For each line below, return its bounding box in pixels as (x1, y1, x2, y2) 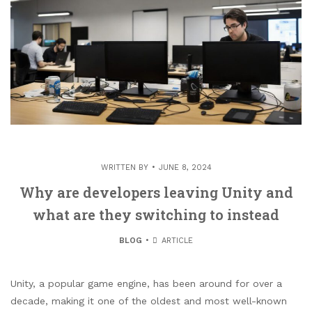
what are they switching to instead (33, 205, 279, 224)
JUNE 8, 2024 (158, 163, 212, 172)
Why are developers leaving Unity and (19, 183, 293, 201)
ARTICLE (159, 236, 194, 245)
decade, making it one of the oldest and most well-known (10, 295, 287, 306)
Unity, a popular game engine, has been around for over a (10, 278, 282, 289)
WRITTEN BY (100, 163, 148, 172)
